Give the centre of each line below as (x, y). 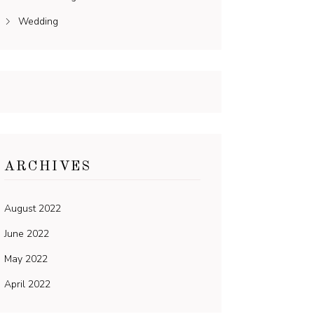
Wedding (38, 21)
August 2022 (33, 209)
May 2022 (26, 259)
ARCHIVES (48, 167)
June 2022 (27, 234)
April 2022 (27, 284)
